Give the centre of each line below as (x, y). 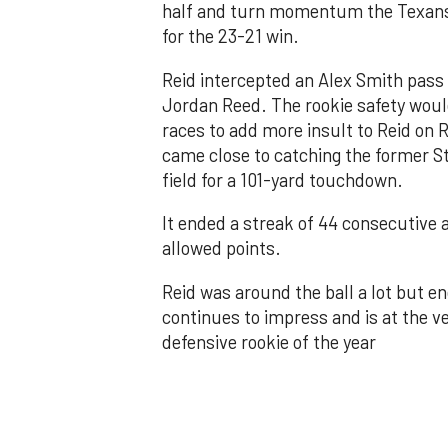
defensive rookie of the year (269, 341)
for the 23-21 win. (232, 36)
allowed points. (223, 248)
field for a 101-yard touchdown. (284, 179)
